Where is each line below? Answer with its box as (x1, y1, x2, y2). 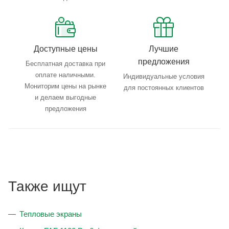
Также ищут (8, 178, 86, 195)
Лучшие (149, 44, 178, 54)
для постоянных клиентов (123, 84, 204, 92)
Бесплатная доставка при (26, 60, 105, 68)
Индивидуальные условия (123, 73, 204, 81)
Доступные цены (33, 44, 98, 54)
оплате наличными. (35, 71, 96, 79)
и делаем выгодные (35, 94, 96, 102)
